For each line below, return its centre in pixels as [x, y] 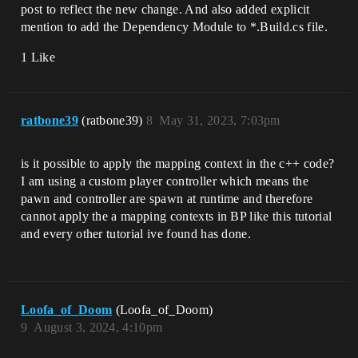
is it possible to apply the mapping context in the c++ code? [178, 163]
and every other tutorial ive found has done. [136, 234]
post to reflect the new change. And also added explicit [165, 9]
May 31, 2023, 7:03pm [220, 120]
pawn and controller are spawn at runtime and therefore [167, 199]
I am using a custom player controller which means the [165, 181]
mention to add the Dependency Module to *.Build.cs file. [174, 27]
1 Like [38, 57]
